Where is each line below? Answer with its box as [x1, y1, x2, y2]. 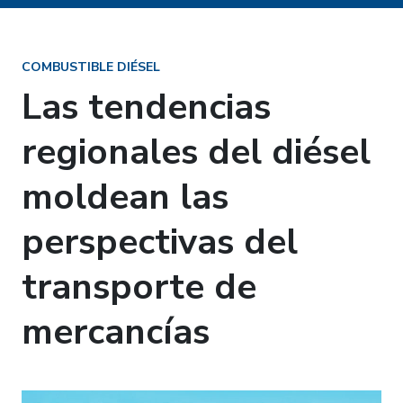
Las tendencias [22, 83, 271, 131]
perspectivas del [22, 218, 298, 266]
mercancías [22, 308, 210, 356]
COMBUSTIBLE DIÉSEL [22, 58, 160, 76]
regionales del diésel [22, 128, 371, 176]
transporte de [22, 263, 256, 311]
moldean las [22, 173, 228, 221]
